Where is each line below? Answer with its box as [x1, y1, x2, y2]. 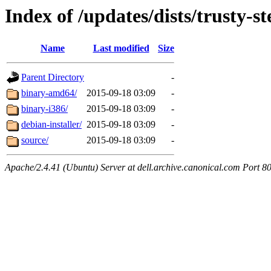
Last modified [93, 43, 149, 54]
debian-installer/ [21, 119, 82, 130]
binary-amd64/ [21, 88, 77, 99]
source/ [21, 135, 48, 146]
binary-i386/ [21, 103, 68, 114]
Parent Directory [21, 72, 84, 83]
